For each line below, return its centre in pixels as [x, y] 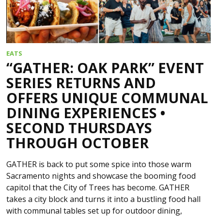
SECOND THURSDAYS [79, 128]
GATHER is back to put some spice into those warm [99, 164]
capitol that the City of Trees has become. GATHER [98, 188]
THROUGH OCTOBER [78, 143]
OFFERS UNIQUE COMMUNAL [107, 98]
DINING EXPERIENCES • [86, 113]
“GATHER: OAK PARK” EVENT [105, 68]
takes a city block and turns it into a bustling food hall [104, 199]
